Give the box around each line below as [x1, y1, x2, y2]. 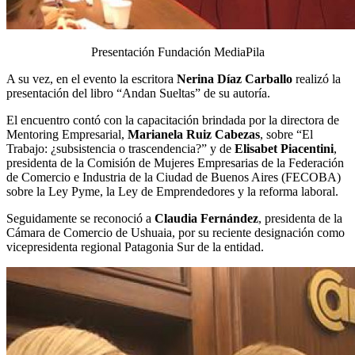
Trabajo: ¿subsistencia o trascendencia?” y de [6, 141, 235, 155]
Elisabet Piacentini [235, 141, 334, 155]
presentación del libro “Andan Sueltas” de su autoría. [6, 86, 270, 100]
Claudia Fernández [155, 211, 258, 225]
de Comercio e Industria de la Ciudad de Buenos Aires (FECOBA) [6, 170, 341, 184]
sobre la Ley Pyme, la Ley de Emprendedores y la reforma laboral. [6, 184, 338, 198]
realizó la [292, 71, 341, 86]
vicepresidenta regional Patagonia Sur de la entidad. [6, 239, 264, 254]
